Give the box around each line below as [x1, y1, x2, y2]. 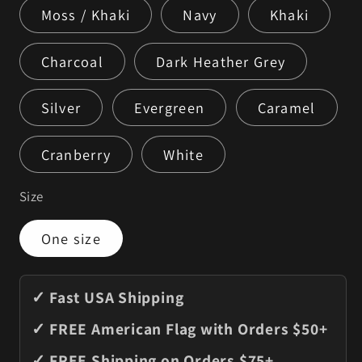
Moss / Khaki [40, 5, 131, 25]
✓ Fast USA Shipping [31, 287, 184, 309]
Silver [40, 98, 82, 118]
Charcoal [40, 51, 103, 71]
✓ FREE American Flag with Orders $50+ [31, 318, 328, 340]
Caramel [257, 98, 316, 118]
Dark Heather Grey [156, 51, 286, 71]
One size [40, 229, 101, 249]
